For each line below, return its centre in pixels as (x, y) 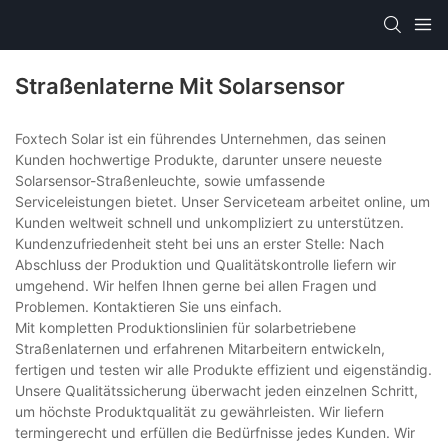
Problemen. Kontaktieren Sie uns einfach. (148, 307)
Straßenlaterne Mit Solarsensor (180, 86)
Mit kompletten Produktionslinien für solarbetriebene (185, 328)
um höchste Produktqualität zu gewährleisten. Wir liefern (199, 412)
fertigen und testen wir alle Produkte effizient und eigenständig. (223, 370)
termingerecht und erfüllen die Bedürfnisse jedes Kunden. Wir (215, 433)
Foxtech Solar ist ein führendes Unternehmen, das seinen (200, 139)
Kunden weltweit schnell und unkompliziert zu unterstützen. (209, 223)
